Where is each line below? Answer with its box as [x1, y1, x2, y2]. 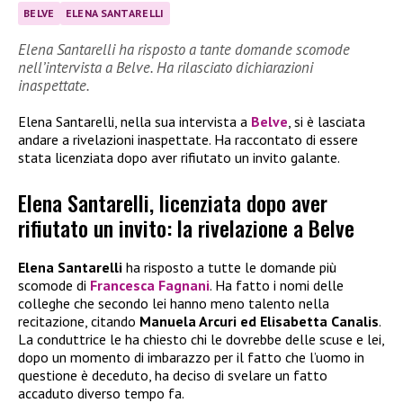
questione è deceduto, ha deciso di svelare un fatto [18, 366, 327, 385]
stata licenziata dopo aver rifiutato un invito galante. [18, 148, 340, 166]
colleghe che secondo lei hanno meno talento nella [18, 294, 329, 313]
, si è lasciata [288, 112, 365, 130]
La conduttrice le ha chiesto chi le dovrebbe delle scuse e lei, [18, 330, 384, 349]
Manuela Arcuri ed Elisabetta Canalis [139, 312, 379, 331]
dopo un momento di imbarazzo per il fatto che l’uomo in [18, 348, 364, 367]
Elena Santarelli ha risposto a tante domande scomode [18, 39, 350, 59]
